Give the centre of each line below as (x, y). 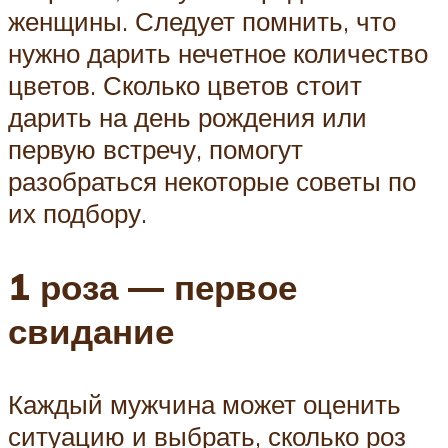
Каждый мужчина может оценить (204, 403)
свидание (91, 330)
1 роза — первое (152, 286)
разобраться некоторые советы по (212, 181)
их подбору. (77, 213)
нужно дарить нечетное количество (218, 53)
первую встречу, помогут (155, 149)
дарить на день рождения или (187, 117)
